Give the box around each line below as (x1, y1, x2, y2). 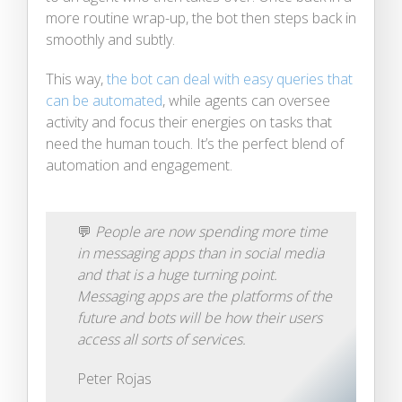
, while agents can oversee (162, 90, 330, 110)
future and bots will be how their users (77, 307, 322, 328)
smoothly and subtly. (46, 29, 175, 49)
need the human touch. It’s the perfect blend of (46, 133, 344, 153)
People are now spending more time (95, 221, 328, 241)
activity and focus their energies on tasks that (46, 111, 332, 132)
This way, (46, 68, 107, 89)
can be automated (46, 90, 162, 110)
